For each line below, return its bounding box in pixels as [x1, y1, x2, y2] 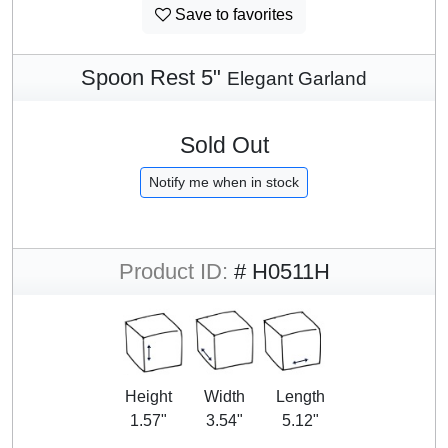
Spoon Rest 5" [81, 64, 227, 90]
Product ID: [118, 258, 228, 284]
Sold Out [179, 131, 269, 158]
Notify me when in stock [149, 173, 299, 190]
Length [275, 387, 325, 405]
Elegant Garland [227, 67, 367, 89]
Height [124, 387, 172, 405]
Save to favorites [171, 5, 293, 23]
